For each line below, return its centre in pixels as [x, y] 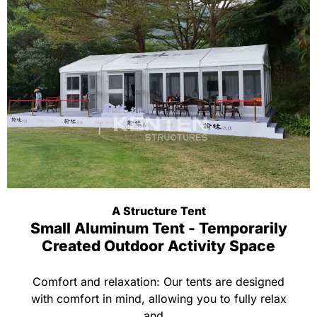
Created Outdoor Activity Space [158, 246]
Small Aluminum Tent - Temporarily [158, 228]
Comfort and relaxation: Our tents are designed [158, 282]
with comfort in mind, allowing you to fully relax [158, 299]
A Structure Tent [158, 211]
